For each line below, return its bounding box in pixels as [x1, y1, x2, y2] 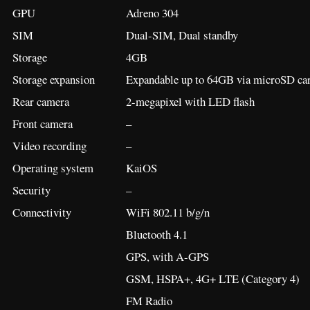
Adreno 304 [126, 4, 179, 21]
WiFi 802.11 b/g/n [126, 203, 210, 220]
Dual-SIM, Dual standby [126, 26, 238, 43]
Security [12, 181, 51, 198]
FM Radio [126, 292, 172, 309]
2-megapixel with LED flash [126, 93, 255, 109]
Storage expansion [12, 71, 95, 87]
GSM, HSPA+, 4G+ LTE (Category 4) [126, 270, 300, 286]
